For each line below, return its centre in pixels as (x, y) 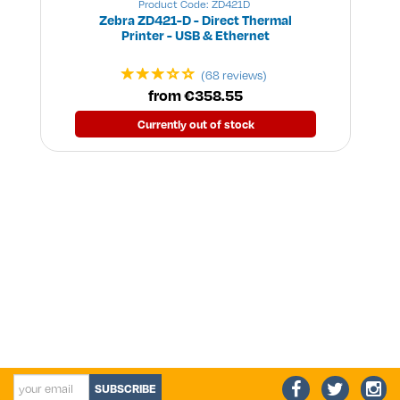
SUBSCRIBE (125, 389)
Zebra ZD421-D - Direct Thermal (196, 20)
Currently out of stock (196, 125)
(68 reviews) (234, 75)
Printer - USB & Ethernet (196, 35)
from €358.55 (196, 96)
